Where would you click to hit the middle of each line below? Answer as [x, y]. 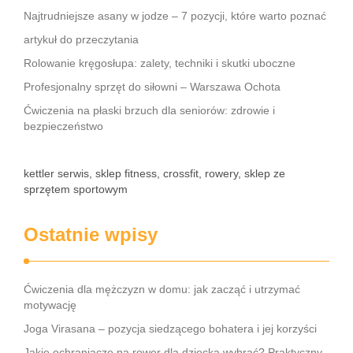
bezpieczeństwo [63, 126]
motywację [50, 305]
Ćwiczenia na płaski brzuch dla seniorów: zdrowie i [149, 110]
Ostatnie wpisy [91, 234]
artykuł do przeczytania [81, 39]
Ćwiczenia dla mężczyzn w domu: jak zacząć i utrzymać [162, 289]
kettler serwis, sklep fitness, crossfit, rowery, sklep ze [154, 173]
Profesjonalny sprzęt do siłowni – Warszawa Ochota [152, 87]
